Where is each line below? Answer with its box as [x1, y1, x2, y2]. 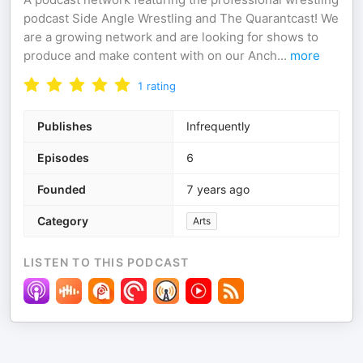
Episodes [37, 151, 89, 164]
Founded [37, 182, 86, 196]
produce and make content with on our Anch [23, 48, 277, 63]
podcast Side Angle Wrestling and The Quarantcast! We [23, 11, 339, 26]
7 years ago [186, 182, 250, 196]
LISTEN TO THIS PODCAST [23, 255, 190, 269]
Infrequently [186, 119, 250, 133]
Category [37, 214, 88, 228]
